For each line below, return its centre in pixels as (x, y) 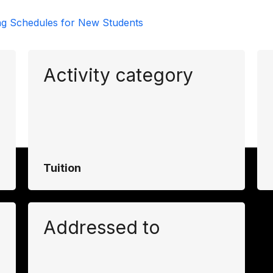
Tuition (62, 168)
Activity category (118, 75)
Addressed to (101, 227)
